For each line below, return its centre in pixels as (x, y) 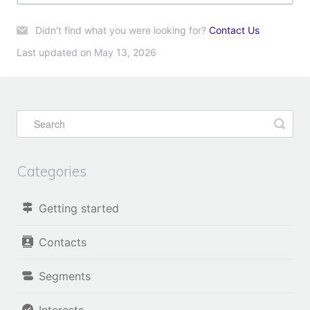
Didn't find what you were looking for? (122, 30)
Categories (52, 171)
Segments (65, 276)
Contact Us (234, 30)
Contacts (63, 242)
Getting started (79, 208)
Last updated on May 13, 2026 (86, 52)
